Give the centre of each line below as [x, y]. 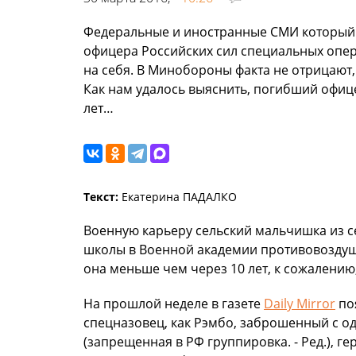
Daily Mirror [300, 304]
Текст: [101, 197]
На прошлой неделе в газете [174, 304]
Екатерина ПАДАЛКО [178, 197]
